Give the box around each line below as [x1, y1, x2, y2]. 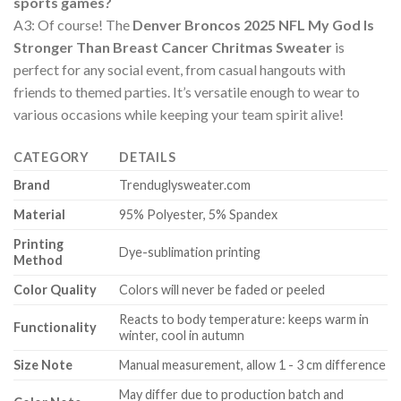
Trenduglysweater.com [119, 177, 252, 193]
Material [13, 207, 65, 223]
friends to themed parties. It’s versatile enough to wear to [13, 83, 360, 101]
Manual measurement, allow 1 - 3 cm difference [119, 357, 387, 373]
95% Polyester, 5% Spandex [119, 207, 278, 223]
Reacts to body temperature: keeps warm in [119, 311, 370, 328]
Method [13, 252, 63, 269]
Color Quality [13, 282, 97, 298]
